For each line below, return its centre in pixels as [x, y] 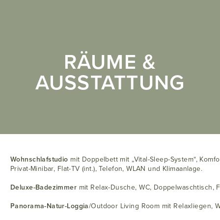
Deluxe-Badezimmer [44, 187]
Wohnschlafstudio [39, 159]
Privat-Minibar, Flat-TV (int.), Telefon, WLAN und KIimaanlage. [107, 168]
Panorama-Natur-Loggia [50, 206]
